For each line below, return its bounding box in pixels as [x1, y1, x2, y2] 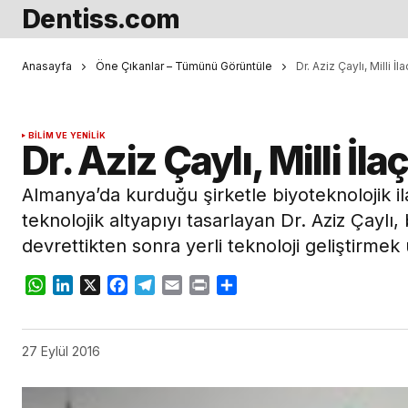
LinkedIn [73, 276, 131, 295]
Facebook [127, 276, 197, 295]
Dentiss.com [22, 3, 180, 35]
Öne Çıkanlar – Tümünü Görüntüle [96, 59, 272, 73]
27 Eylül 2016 [22, 343, 100, 360]
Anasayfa [22, 59, 72, 73]
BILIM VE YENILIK [28, 130, 106, 141]
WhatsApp [46, 276, 118, 295]
